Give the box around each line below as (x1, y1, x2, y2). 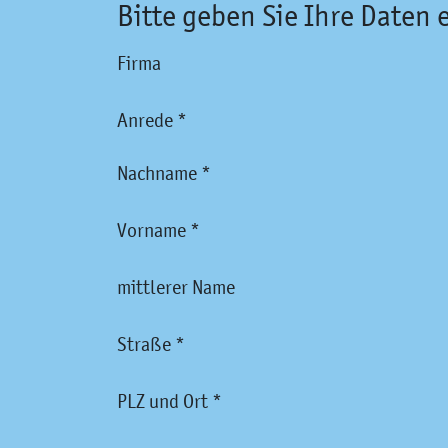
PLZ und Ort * (117, 389, 222, 414)
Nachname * (117, 161, 211, 186)
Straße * (117, 332, 185, 357)
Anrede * (117, 108, 187, 133)
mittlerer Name (117, 275, 235, 300)
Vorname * (117, 218, 200, 243)
